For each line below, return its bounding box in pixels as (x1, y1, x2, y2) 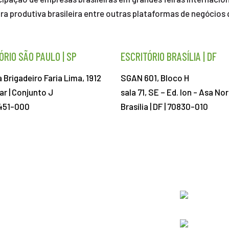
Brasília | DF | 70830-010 (121, 101, 208, 111)
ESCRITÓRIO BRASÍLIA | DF (121, 50, 217, 63)
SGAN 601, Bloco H (121, 73, 189, 83)
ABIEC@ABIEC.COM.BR (121, 158, 205, 168)
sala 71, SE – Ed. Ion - (121, 87, 199, 97)
